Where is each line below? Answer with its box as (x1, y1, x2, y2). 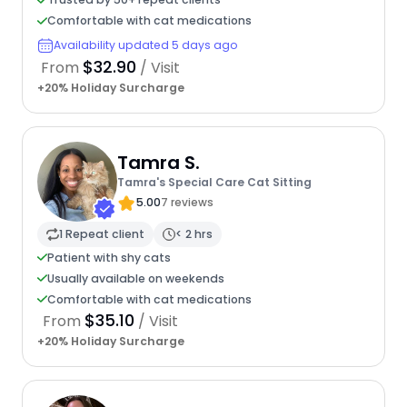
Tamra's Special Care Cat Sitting (116, 174, 312, 191)
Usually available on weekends (46, 270, 224, 286)
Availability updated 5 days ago (53, 37, 238, 54)
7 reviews (160, 194, 213, 211)
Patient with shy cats (46, 249, 171, 265)
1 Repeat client (58, 226, 144, 243)
